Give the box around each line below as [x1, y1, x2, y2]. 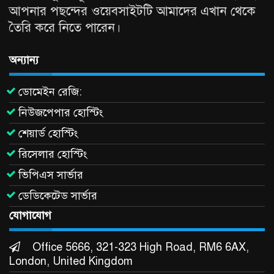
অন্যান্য [9, 53, 39, 67]
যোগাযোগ [9, 209, 51, 223]
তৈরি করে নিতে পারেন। [9, 20, 120, 36]
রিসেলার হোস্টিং [18, 147, 87, 161]
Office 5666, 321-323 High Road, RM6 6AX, [32, 240, 249, 254]
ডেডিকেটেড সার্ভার [18, 189, 97, 203]
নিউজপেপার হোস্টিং [18, 106, 103, 120]
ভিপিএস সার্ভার [18, 168, 83, 182]
